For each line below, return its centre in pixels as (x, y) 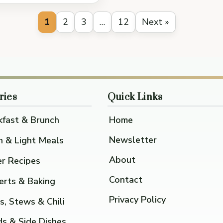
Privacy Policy (137, 199)
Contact (125, 179)
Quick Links (135, 98)
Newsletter (133, 140)
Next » (155, 22)
